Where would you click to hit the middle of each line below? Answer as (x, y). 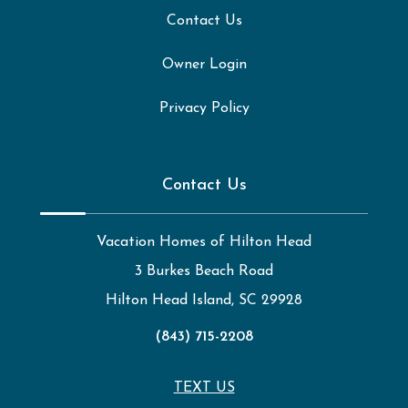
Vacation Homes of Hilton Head (204, 242)
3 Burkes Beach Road (204, 271)
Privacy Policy (204, 108)
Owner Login (204, 64)
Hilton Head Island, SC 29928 (204, 300)
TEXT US (204, 388)
